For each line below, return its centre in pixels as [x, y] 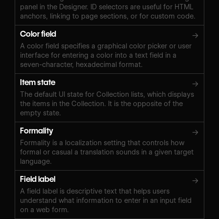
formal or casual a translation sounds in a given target [107, 152]
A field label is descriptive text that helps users [95, 191]
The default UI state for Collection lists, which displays [107, 94]
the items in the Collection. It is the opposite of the [101, 103]
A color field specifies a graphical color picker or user [106, 46]
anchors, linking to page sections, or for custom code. [108, 16]
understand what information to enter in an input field [106, 200]
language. [36, 161]
